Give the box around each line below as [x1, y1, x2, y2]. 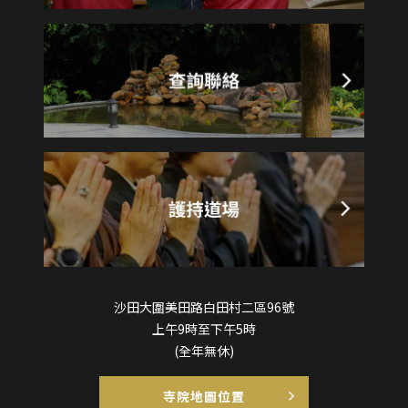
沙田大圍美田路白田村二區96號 [114, 297, 294, 316]
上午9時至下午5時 [152, 319, 256, 338]
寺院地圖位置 [163, 386, 245, 405]
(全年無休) [174, 341, 234, 360]
